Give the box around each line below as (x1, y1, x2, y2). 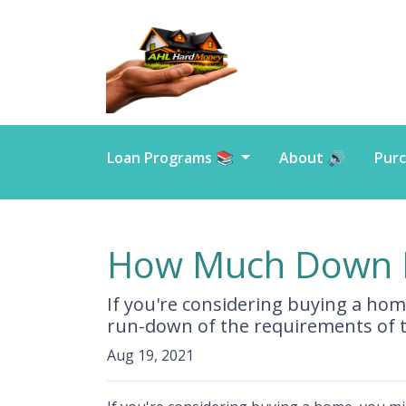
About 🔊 (278, 148, 345, 168)
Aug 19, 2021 (107, 345, 194, 365)
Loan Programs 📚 (107, 148, 237, 168)
